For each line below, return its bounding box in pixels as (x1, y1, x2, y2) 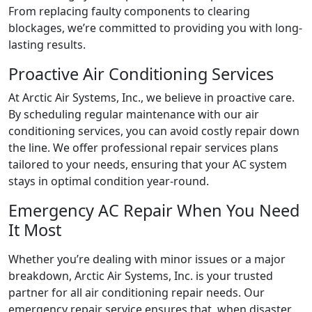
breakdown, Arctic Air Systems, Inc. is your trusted (8, 268, 273, 284)
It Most (8, 219, 61, 242)
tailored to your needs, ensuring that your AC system (8, 157, 287, 173)
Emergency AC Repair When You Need (8, 199, 299, 222)
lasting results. (8, 37, 86, 53)
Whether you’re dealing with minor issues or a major (8, 251, 286, 267)
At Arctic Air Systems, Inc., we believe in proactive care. (8, 90, 295, 106)
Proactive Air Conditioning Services (8, 63, 274, 86)
